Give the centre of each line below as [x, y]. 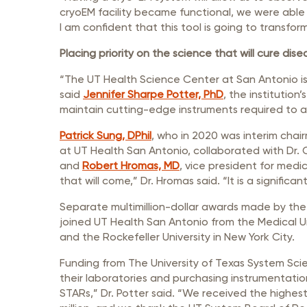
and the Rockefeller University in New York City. [177, 237]
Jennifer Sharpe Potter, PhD [153, 94]
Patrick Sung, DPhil [106, 135]
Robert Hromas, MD [131, 165]
